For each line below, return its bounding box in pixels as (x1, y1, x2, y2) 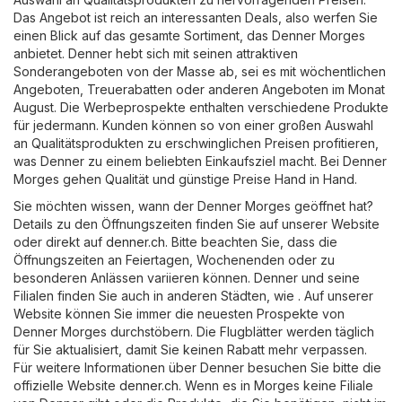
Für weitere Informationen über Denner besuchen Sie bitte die (13, 359, 381, 375)
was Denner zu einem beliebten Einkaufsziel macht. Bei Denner (13, 153, 387, 169)
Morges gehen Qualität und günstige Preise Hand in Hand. (13, 170, 357, 187)
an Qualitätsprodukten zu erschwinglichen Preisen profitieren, (13, 135, 379, 151)
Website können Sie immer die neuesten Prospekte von (13, 305, 345, 321)
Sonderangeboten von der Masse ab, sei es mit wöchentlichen (13, 63, 386, 79)
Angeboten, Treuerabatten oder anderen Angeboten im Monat (13, 81, 385, 97)
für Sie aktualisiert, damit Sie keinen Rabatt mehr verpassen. (13, 341, 367, 357)
